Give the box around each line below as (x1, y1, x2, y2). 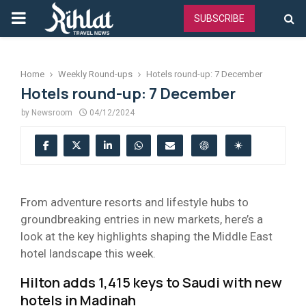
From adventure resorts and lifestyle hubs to (20, 195, 249, 209)
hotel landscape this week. (20, 246, 156, 260)
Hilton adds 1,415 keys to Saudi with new (20, 273, 282, 292)
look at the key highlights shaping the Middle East (20, 229, 273, 243)
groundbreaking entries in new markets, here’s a (20, 212, 263, 226)
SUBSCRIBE (194, 13, 245, 24)
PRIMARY (10, 8, 80, 27)
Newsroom (31, 108, 72, 117)
